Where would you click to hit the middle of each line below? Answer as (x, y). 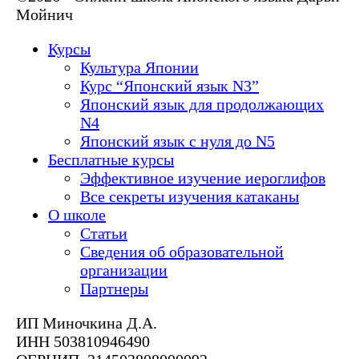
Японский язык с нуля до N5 (177, 141)
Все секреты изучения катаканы (190, 196)
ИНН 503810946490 (83, 341)
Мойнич (44, 14)
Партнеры (114, 288)
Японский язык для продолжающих (202, 104)
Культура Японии (139, 67)
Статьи (104, 233)
